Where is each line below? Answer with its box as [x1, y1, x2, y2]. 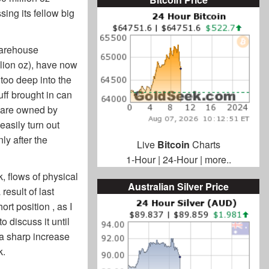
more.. [204, 153, 231, 167]
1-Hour [125, 153, 156, 167]
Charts [189, 138, 220, 152]
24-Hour [162, 153, 198, 167]
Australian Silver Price [128, 180, 229, 194]
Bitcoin [157, 138, 190, 152]
